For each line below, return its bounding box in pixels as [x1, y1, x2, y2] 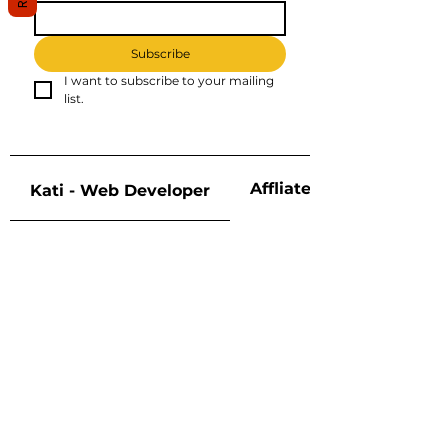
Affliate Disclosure [250, 178, 404, 198]
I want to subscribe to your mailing [64, 73, 274, 89]
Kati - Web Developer [30, 181, 210, 201]
